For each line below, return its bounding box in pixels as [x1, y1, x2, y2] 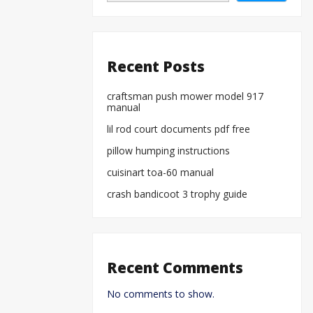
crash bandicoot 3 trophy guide [107, 187, 247, 201]
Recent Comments [107, 258, 243, 278]
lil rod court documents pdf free [107, 122, 250, 136]
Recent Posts [107, 57, 205, 77]
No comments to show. [107, 286, 214, 300]
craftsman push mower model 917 [107, 89, 263, 103]
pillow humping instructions [107, 143, 230, 157]
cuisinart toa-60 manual [107, 165, 214, 179]
